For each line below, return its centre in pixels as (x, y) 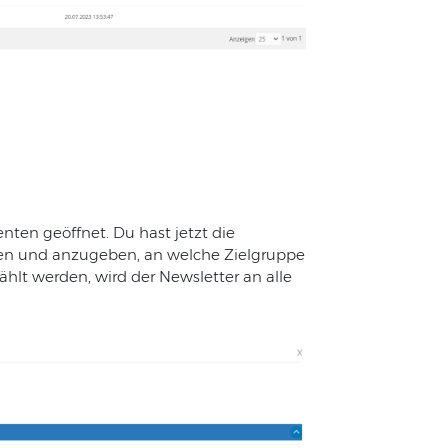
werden (59, 277)
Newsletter (198, 277)
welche (193, 255)
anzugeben (94, 255)
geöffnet (74, 233)
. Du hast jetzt (158, 233)
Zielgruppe (264, 255)
